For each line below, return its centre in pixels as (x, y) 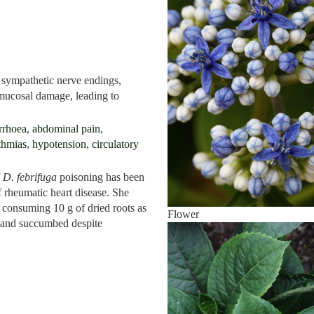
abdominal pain (67, 129)
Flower (183, 214)
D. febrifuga (30, 177)
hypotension (59, 144)
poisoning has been (101, 177)
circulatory (115, 144)
